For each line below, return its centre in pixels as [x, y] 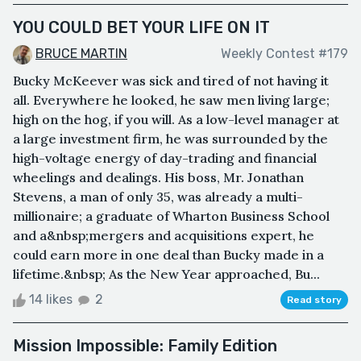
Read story [314, 299]
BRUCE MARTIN [81, 54]
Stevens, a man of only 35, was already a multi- [158, 196]
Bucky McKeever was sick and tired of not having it [171, 80]
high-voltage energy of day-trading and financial [165, 158]
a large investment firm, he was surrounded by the [170, 138]
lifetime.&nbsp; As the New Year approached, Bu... [166, 274]
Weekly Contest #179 [284, 54]
